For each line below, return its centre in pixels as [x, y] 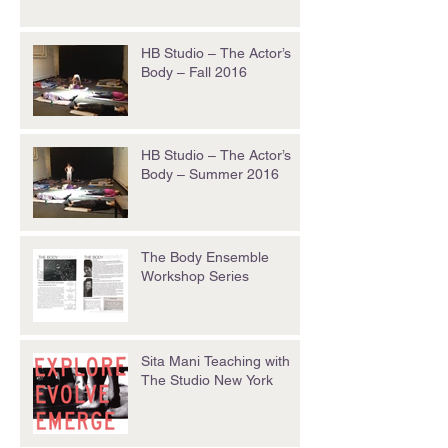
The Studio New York [207, 380]
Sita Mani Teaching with [215, 361]
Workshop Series [195, 276]
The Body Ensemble [205, 257]
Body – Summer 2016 [210, 174]
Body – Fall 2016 [194, 72]
